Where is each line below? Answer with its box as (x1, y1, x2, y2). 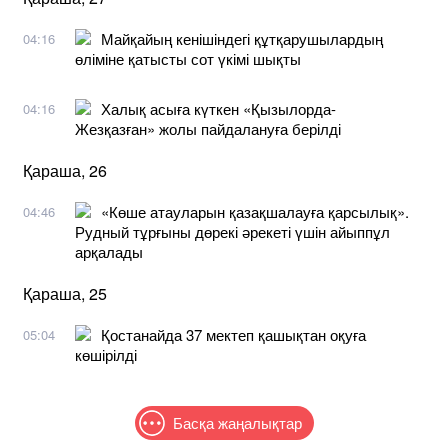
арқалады (75, 240, 143, 262)
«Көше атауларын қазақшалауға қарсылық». (101, 200, 409, 222)
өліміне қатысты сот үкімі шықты (75, 47, 301, 69)
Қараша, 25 (23, 281, 107, 305)
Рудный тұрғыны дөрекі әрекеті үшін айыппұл (75, 220, 390, 242)
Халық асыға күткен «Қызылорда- (101, 97, 336, 119)
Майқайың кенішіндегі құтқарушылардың (101, 27, 383, 49)
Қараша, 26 (23, 158, 107, 182)
